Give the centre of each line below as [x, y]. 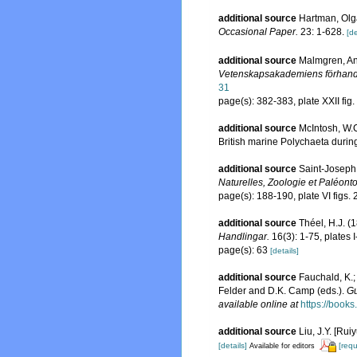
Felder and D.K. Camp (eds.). [282, 290]
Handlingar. [244, 236]
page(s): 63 [244, 250]
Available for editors [282, 345]
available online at [258, 304]
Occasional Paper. [258, 32]
